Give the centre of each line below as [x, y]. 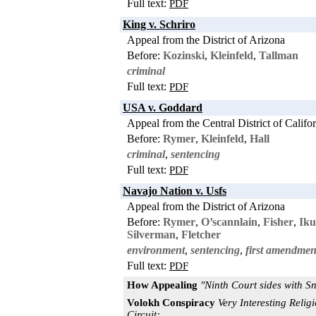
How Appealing [162, 285]
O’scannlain [229, 221]
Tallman [279, 55]
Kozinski [184, 55]
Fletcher [201, 234]
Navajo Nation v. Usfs [175, 190]
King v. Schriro [159, 24]
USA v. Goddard [163, 107]
